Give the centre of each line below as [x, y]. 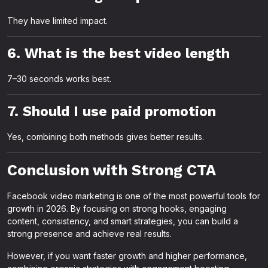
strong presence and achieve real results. [89, 234]
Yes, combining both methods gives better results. [106, 137]
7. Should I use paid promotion [112, 111]
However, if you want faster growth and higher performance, [127, 256]
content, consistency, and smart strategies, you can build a [123, 221]
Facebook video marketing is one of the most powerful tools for [134, 196]
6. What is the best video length [118, 53]
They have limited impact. [57, 21]
